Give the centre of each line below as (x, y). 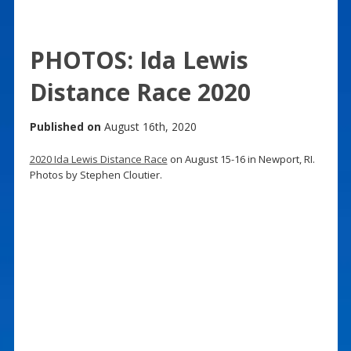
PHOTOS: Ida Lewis (139, 60)
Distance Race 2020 (140, 92)
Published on (65, 126)
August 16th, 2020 (148, 126)
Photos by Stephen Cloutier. (96, 174)
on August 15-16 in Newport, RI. (241, 159)
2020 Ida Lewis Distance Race (98, 159)
